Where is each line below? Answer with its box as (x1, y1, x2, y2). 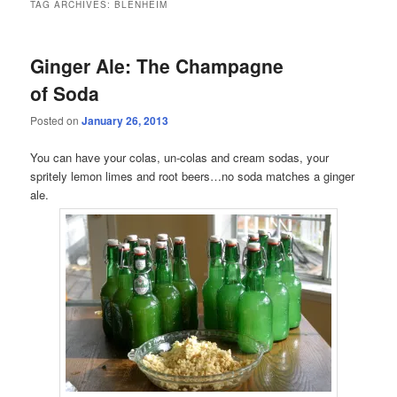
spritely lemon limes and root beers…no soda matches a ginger (30, 167, 355, 184)
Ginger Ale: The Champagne (30, 52, 284, 80)
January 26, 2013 (82, 113, 169, 129)
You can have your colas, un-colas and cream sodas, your (30, 148, 330, 166)
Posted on (30, 113, 82, 128)
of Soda (30, 80, 100, 107)
